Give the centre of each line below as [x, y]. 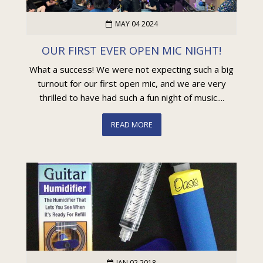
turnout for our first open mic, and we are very [131, 83]
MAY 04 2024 [136, 23]
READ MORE [131, 124]
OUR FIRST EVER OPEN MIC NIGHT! [131, 50]
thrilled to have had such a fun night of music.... [131, 97]
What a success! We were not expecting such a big [131, 69]
